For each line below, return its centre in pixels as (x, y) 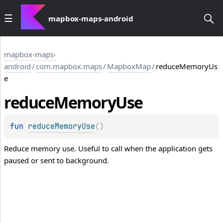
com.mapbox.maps (69, 66)
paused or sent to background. (56, 161)
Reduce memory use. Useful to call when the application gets (108, 149)
